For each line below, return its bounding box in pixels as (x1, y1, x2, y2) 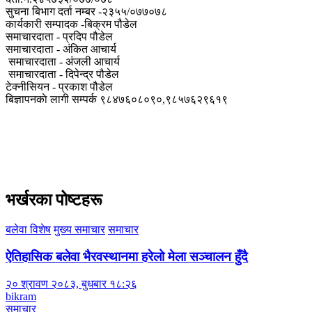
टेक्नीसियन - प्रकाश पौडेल (6, 81, 113, 93)
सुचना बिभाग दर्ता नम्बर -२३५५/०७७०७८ (6, 6, 167, 18)
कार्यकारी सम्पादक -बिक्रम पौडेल (6, 18, 137, 31)
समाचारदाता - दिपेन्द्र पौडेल (6, 68, 119, 81)
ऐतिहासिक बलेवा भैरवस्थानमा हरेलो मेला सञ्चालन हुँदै (6, 249, 248, 264)
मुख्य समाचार (54, 224, 105, 236)
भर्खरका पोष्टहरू (6, 191, 102, 210)
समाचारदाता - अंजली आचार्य (6, 56, 120, 68)
